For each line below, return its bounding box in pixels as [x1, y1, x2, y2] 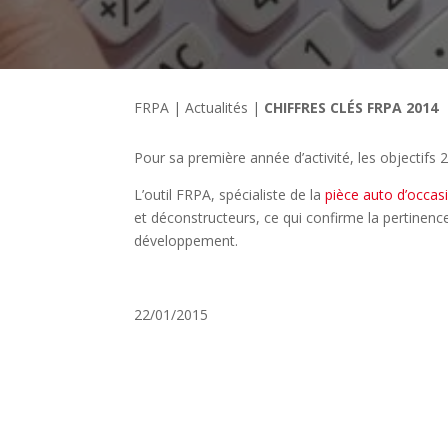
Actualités [185, 97, 249, 117]
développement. [134, 230, 239, 250]
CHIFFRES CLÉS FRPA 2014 [264, 97, 439, 117]
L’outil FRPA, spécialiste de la [134, 184, 326, 204]
